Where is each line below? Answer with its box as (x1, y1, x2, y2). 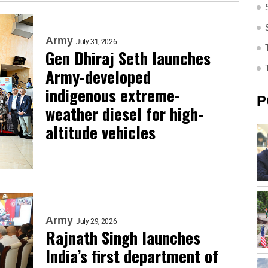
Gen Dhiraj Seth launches (45, 46, 211, 71)
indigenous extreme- (45, 83, 180, 108)
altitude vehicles (45, 120, 156, 145)
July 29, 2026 (76, 217, 117, 226)
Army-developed (45, 65, 151, 89)
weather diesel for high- (45, 102, 203, 126)
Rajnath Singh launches (45, 225, 200, 249)
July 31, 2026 (76, 38, 117, 47)
